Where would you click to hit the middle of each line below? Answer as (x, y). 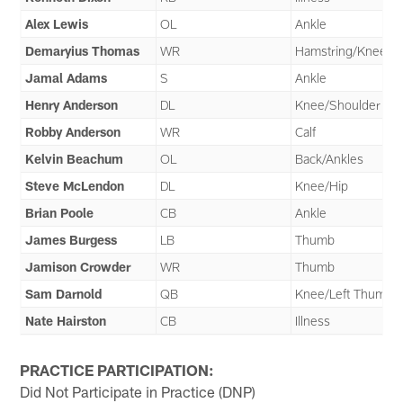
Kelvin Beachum (75, 158)
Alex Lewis (57, 23)
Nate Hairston (66, 320)
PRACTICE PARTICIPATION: (117, 370)
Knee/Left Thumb (345, 293)
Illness (313, 320)
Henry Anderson (72, 104)
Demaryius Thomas (83, 50)
